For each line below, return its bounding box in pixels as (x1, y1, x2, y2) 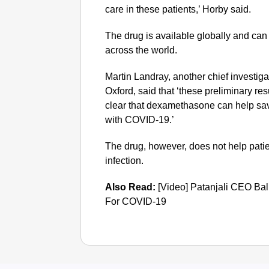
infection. (105, 155, 144, 166)
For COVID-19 (105, 196, 167, 207)
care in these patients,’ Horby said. (105, 4, 252, 14)
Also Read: (105, 181, 156, 192)
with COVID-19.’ (105, 114, 175, 125)
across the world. (105, 44, 178, 55)
